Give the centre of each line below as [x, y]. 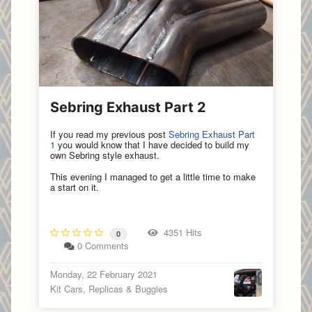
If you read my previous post [109, 134]
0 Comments [103, 245]
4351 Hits [180, 232]
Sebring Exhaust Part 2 [128, 108]
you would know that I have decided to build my [152, 145]
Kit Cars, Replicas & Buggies [109, 288]
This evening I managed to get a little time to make [153, 177]
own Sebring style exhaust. [106, 155]
